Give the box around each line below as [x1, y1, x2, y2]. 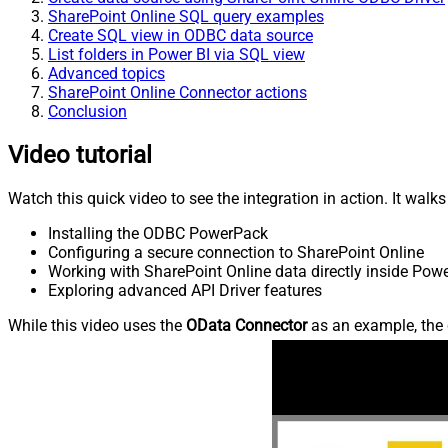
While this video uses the [8, 316, 186, 336]
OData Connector [186, 316, 307, 336]
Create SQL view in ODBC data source [48, 26, 313, 46]
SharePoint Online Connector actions [48, 83, 307, 103]
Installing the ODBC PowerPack [48, 224, 268, 244]
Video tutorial [8, 141, 152, 170]
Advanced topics [48, 64, 165, 84]
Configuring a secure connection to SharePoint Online [48, 243, 424, 263]
